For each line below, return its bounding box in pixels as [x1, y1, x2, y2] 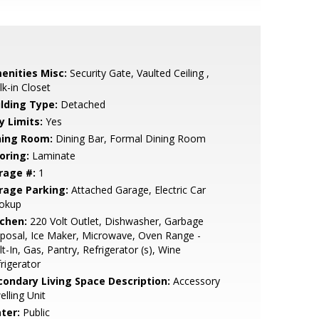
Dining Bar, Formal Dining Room [52, 132, 206, 145]
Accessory [169, 274, 220, 288]
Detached [57, 98, 105, 111]
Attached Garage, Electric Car [68, 183, 206, 197]
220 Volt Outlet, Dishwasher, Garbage [26, 214, 204, 228]
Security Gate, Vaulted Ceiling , [66, 66, 209, 80]
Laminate [28, 149, 75, 162]
